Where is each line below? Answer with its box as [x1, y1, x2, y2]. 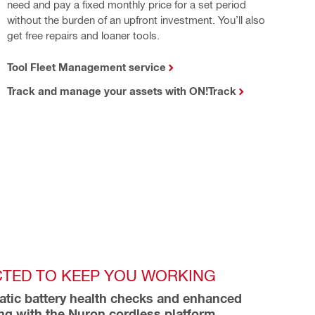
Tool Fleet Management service [6, 60, 166, 73]
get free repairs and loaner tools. [6, 28, 160, 41]
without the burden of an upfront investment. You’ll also [6, 13, 265, 26]
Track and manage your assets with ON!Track [6, 84, 236, 97]
